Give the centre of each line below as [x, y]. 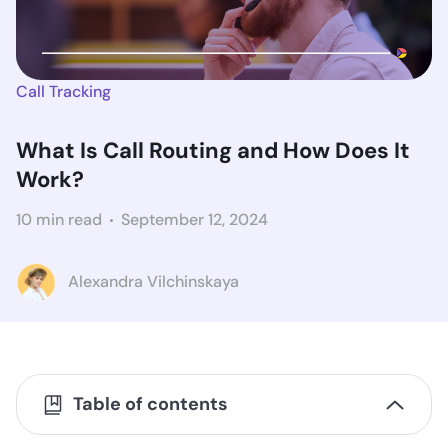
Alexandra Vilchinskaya [153, 282]
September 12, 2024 [194, 220]
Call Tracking [63, 92]
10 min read [59, 220]
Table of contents [150, 404]
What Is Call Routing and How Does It [213, 151]
